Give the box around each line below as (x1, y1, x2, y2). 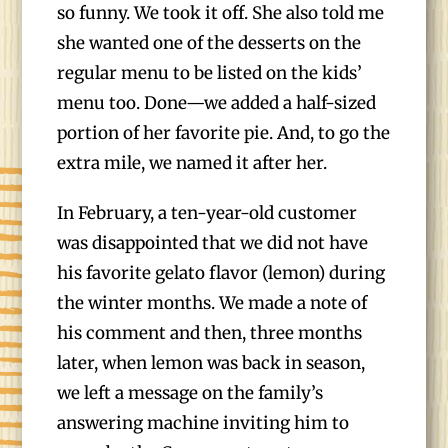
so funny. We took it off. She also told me (57, 2, 385, 24)
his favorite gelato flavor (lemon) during (57, 262, 386, 284)
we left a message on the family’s (57, 382, 324, 404)
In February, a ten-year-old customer (57, 202, 358, 224)
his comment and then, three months (57, 322, 363, 344)
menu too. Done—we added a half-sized (57, 92, 377, 114)
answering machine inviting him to (57, 412, 350, 434)
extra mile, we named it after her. (57, 152, 328, 174)
